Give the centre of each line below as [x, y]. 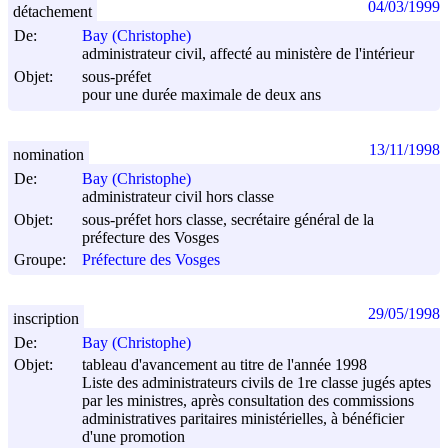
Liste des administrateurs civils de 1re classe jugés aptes [256, 383]
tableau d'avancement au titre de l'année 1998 [224, 365]
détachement [52, 11]
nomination [48, 154]
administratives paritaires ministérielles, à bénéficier [243, 419]
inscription [46, 318]
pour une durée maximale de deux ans [201, 95]
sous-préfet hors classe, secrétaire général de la [228, 219]
